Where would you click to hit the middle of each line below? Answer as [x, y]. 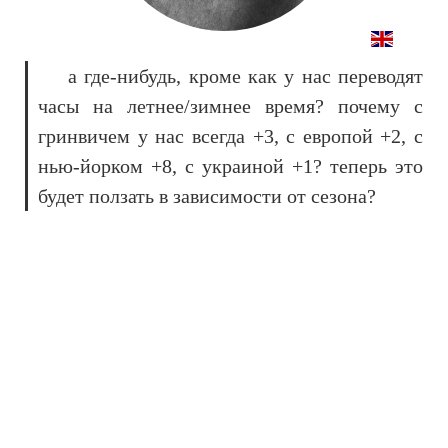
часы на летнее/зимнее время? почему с [230, 106]
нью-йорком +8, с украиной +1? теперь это [230, 166]
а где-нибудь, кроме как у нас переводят [245, 76]
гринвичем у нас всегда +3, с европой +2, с [230, 136]
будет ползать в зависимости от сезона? [207, 196]
